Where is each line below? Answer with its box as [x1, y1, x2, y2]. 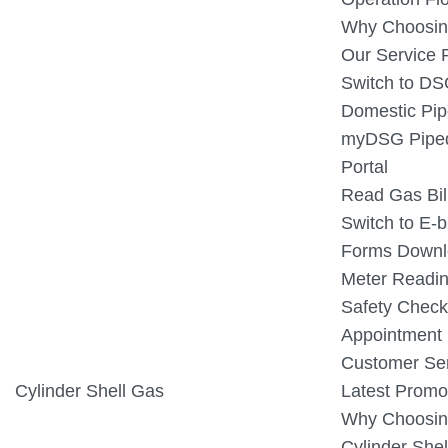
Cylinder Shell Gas [15, 381, 164, 401]
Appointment [340, 325, 442, 345]
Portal [340, 157, 388, 177]
